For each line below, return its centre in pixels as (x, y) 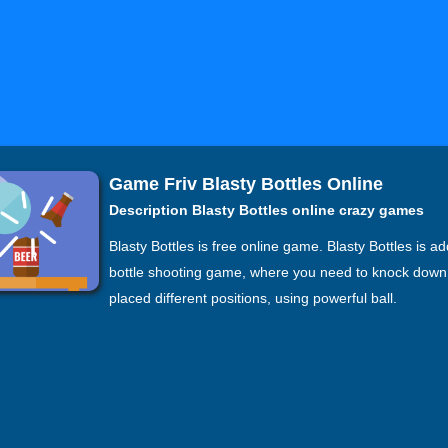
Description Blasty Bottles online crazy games (266, 210)
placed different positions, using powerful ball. (253, 298)
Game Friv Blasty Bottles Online (246, 184)
